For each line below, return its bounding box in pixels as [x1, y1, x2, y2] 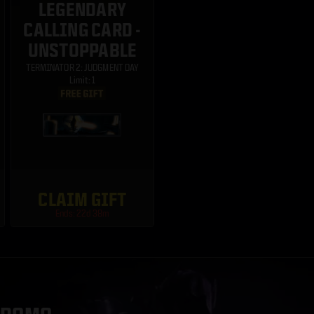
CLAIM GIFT [38, 190, 127, 209]
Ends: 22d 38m [55, 209, 109, 218]
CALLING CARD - [23, 20, 142, 39]
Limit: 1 [69, 76, 96, 85]
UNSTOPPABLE [27, 41, 137, 60]
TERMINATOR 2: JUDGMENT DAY [25, 63, 139, 72]
